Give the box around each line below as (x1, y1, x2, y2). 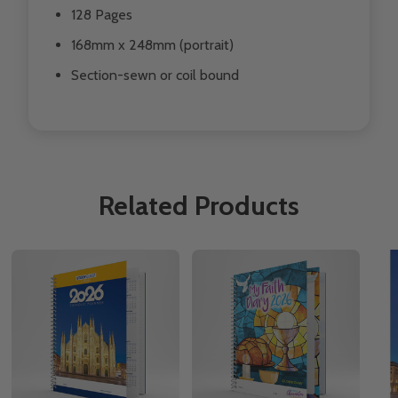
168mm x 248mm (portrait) (71, 36, 234, 53)
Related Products (99, 188, 299, 222)
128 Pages (71, 5, 132, 23)
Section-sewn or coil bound (71, 66, 239, 84)
